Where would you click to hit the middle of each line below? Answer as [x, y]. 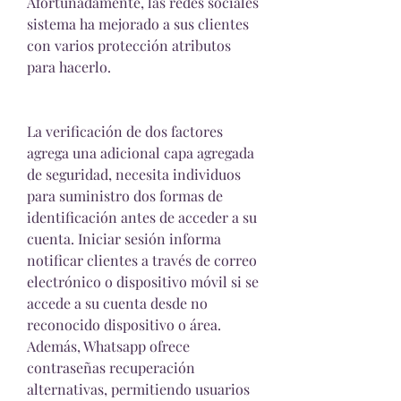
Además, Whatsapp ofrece [108, 346]
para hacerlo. [69, 67]
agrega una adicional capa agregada [141, 153]
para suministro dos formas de [125, 196]
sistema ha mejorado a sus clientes [138, 24]
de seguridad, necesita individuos [134, 175]
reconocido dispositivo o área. [124, 325]
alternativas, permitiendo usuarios [138, 389]
